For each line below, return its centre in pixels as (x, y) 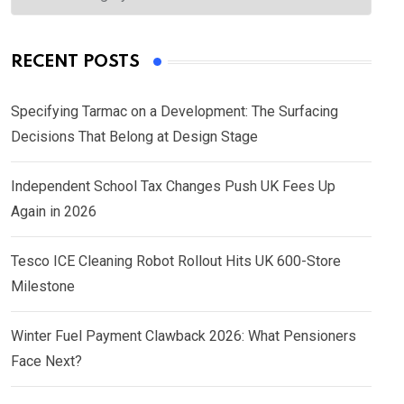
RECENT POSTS (75, 62)
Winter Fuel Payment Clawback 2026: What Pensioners (184, 336)
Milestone (43, 287)
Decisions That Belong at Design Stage (134, 137)
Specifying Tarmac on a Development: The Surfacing (174, 112)
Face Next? (46, 362)
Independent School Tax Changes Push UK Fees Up (173, 187)
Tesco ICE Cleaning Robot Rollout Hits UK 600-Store (176, 262)
